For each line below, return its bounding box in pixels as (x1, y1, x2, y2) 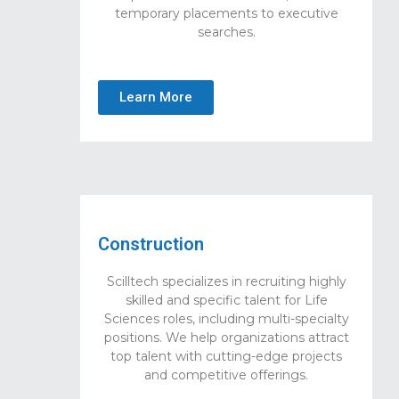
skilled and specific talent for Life (125, 291, 328, 308)
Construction (98, 232, 204, 255)
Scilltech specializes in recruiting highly (106, 273, 346, 289)
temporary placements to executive (114, 5, 338, 22)
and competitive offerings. (144, 366, 308, 383)
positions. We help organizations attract (103, 329, 349, 346)
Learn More (119, 88, 192, 105)
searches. (197, 24, 256, 41)
